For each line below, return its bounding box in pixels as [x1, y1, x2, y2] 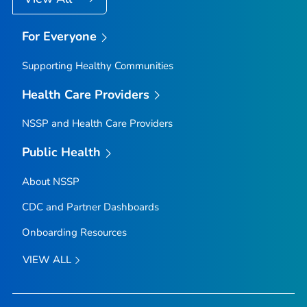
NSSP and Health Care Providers [21, 116, 173, 131]
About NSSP [21, 174, 79, 188]
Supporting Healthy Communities [21, 58, 173, 73]
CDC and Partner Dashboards [21, 199, 159, 214]
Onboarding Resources [21, 225, 127, 239]
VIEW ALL [22, 252, 74, 267]
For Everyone [21, 27, 97, 45]
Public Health [21, 144, 101, 161]
